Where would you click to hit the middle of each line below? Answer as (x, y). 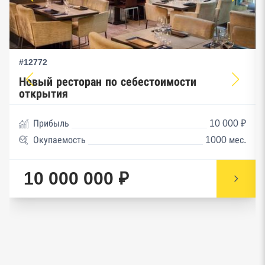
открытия (43, 93)
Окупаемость (59, 140)
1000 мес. (226, 140)
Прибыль (51, 123)
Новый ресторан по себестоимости (108, 81)
